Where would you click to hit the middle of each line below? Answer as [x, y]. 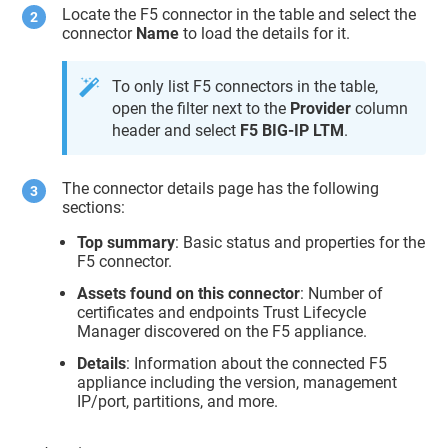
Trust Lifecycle [315, 313]
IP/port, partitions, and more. [178, 401]
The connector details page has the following [221, 189]
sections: [94, 208]
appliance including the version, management [237, 382]
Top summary [126, 243]
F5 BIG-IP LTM [292, 131]
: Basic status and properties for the [300, 243]
